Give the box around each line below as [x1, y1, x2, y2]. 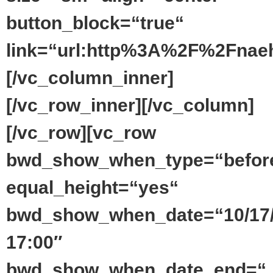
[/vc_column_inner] [6, 67, 174, 88]
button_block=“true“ [6, 12, 184, 33]
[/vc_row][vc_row [6, 122, 156, 143]
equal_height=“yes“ [6, 177, 179, 197]
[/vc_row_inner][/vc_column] [6, 94, 254, 115]
